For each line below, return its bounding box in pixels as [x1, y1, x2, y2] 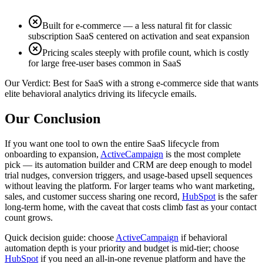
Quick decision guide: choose [5, 232, 116, 242]
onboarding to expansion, [5, 149, 100, 159]
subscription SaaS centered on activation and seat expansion [28, 31, 249, 42]
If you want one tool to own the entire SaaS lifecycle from [5, 139, 219, 149]
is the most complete [163, 149, 241, 159]
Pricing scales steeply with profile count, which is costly [42, 48, 249, 58]
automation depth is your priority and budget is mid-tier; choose [5, 243, 239, 253]
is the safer [215, 191, 257, 201]
